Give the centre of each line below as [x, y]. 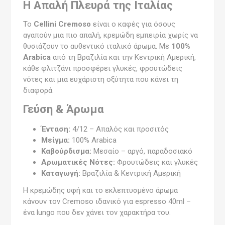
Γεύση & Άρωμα [64, 109]
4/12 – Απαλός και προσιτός [120, 129]
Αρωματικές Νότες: [78, 162]
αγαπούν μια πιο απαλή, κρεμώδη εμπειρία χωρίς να [110, 35]
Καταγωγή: [61, 173]
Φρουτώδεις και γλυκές [156, 162]
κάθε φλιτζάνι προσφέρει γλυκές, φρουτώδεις [103, 68]
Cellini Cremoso [62, 24]
